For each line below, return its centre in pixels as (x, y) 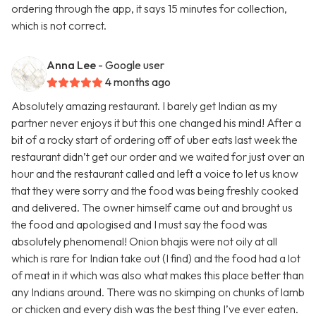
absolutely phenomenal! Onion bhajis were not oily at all (144, 242)
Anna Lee (71, 65)
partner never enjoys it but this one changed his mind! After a (156, 123)
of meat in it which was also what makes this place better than (158, 275)
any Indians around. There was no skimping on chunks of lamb (158, 292)
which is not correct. (59, 26)
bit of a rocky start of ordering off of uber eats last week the (154, 140)
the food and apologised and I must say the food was (139, 225)
